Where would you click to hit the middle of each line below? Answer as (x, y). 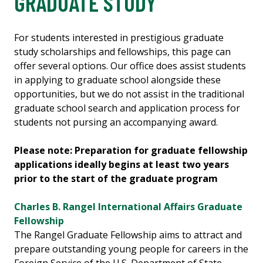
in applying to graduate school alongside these (117, 80)
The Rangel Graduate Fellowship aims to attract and (128, 235)
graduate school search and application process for (127, 108)
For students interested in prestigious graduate (119, 38)
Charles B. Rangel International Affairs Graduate (128, 207)
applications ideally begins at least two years (122, 165)
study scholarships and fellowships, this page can (122, 52)
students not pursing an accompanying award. (116, 122)
